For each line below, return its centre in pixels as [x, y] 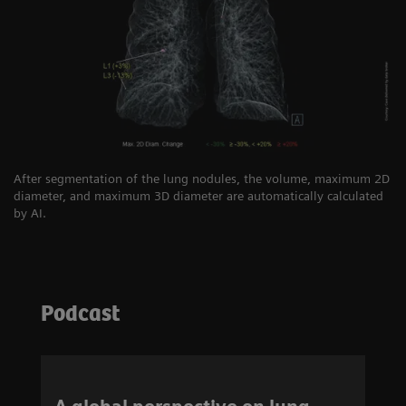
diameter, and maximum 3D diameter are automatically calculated [198, 196]
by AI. [30, 213]
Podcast [81, 315]
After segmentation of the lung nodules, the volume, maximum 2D [202, 179]
